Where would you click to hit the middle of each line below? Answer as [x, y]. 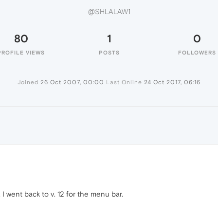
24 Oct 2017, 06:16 [172, 82]
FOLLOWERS [197, 53]
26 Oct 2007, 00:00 [72, 82]
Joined [28, 82]
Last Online [124, 82]
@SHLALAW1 [109, 12]
